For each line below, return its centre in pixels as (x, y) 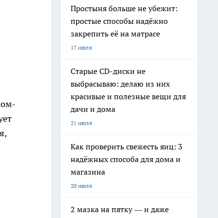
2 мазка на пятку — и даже (120, 209)
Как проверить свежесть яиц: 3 (127, 146)
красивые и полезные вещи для (128, 96)
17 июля (81, 47)
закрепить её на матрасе (115, 34)
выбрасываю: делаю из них (120, 84)
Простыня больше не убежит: (124, 8)
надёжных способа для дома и (126, 159)
